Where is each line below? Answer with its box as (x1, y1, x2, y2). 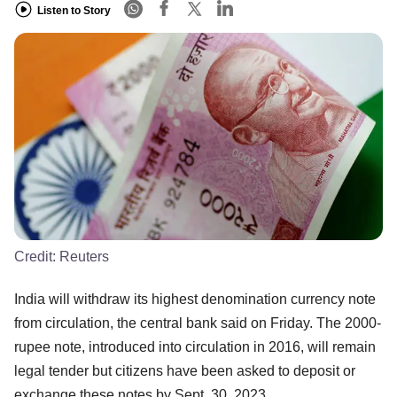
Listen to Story (37, 4, 111, 17)
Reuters (59, 248, 109, 264)
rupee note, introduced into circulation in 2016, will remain (14, 339, 376, 354)
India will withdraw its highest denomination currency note (14, 291, 376, 307)
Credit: (14, 248, 59, 264)
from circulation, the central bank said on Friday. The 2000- (14, 315, 381, 331)
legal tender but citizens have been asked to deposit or (14, 362, 355, 378)
